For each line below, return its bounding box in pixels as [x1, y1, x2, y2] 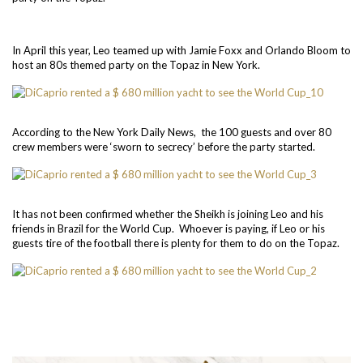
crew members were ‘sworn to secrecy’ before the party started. [12, 140, 315, 153]
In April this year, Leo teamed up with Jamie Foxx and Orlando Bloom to [12, 44, 351, 57]
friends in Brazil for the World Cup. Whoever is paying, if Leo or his [12, 222, 325, 235]
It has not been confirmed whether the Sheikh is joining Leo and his [12, 207, 323, 220]
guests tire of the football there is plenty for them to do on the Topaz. [12, 237, 340, 250]
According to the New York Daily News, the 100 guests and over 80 [12, 126, 331, 139]
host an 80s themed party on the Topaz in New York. [12, 58, 260, 71]
